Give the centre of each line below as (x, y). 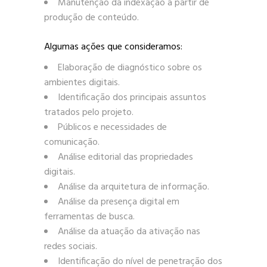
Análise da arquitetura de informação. (133, 187)
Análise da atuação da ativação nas (129, 232)
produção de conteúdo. (91, 18)
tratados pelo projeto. (89, 112)
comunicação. (72, 142)
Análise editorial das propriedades (125, 157)
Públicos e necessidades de (112, 127)
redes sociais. (71, 246)
